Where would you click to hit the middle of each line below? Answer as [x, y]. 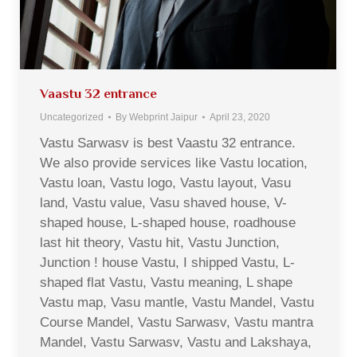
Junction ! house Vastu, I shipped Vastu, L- [167, 262]
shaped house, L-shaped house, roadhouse [168, 222]
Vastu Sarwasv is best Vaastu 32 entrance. [168, 143]
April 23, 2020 [240, 117]
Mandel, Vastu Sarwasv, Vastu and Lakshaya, [176, 342]
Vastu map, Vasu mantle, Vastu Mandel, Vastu [177, 302]
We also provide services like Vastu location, [174, 163]
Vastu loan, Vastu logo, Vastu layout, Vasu [165, 182]
